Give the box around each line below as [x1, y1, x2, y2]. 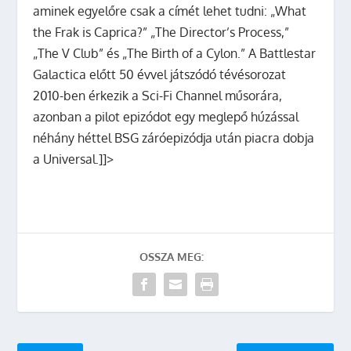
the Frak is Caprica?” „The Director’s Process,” [33, 24, 290, 40]
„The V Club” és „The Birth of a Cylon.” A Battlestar [33, 45, 317, 61]
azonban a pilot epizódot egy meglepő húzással [33, 109, 299, 125]
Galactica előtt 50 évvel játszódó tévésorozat [33, 67, 287, 82]
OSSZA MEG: [139, 250, 204, 263]
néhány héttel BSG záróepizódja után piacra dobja [33, 130, 315, 146]
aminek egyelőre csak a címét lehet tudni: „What [33, 3, 307, 19]
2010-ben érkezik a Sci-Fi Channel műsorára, [33, 88, 283, 103]
